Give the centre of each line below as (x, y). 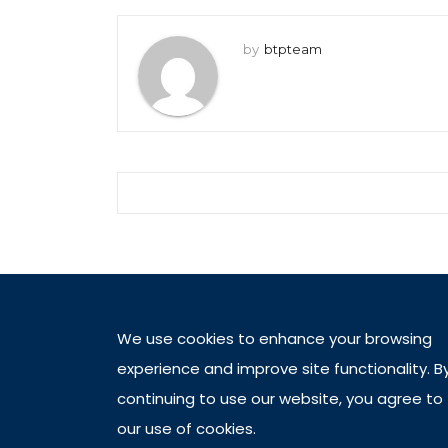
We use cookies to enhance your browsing (274, 338)
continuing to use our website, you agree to (280, 398)
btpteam (293, 49)
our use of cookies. (186, 428)
